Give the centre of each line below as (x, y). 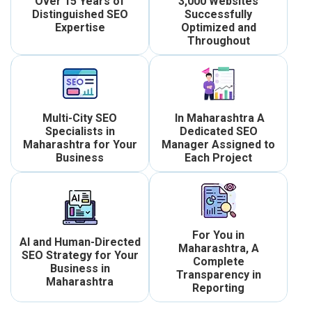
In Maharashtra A (218, 118)
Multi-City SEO (80, 118)
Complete (218, 262)
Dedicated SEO (218, 132)
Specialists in (80, 132)
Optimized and (218, 28)
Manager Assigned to (218, 145)
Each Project (218, 158)
